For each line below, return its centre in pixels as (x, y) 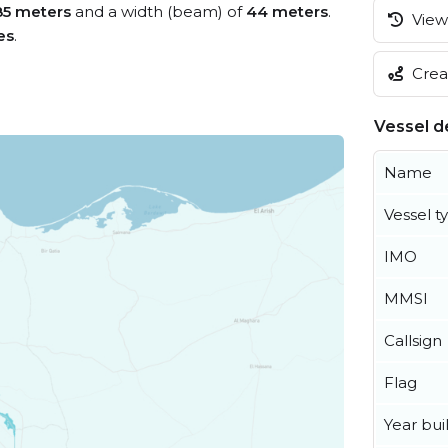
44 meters (287, 11)
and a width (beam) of (158, 11)
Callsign (413, 340)
